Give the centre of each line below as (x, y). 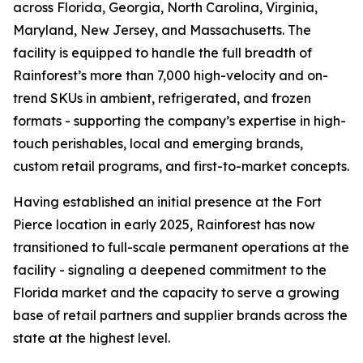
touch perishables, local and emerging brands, (158, 143)
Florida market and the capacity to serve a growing (176, 293)
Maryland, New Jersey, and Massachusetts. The (162, 30)
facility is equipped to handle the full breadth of (162, 53)
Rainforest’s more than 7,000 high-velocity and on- (171, 75)
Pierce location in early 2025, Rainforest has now (164, 224)
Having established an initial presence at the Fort (167, 202)
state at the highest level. (92, 338)
